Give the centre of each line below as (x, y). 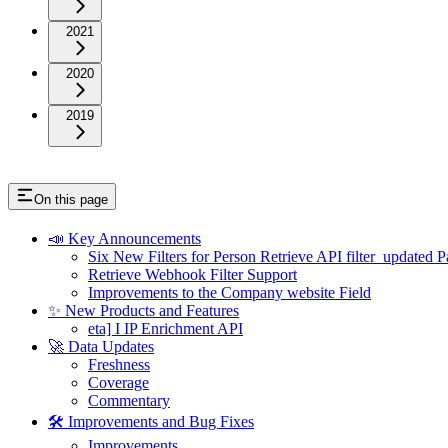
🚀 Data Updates (101, 347)
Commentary (129, 401)
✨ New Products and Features (143, 311)
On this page (71, 200)
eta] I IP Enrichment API (165, 329)
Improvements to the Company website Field (229, 293)
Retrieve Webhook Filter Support (192, 275)
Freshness (119, 365)
